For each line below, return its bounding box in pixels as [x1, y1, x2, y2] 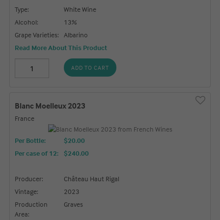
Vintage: [15, 187, 39, 195]
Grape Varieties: [15, 30, 59, 39]
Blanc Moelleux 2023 [15, 101, 86, 111]
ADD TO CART [71, 64, 110, 72]
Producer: [15, 174, 44, 183]
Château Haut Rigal [64, 174, 120, 183]
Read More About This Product [15, 43, 108, 52]
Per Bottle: [15, 136, 46, 144]
